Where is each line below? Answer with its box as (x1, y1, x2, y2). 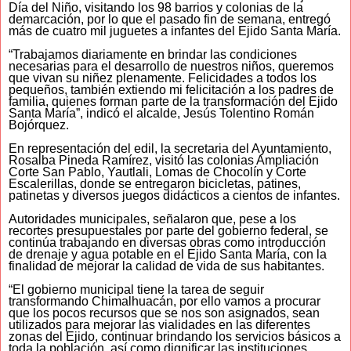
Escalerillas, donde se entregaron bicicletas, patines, (9, 177, 301, 191)
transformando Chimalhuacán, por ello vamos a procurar (9, 295, 320, 309)
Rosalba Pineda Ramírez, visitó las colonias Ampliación (9, 154, 319, 168)
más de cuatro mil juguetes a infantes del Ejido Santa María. (9, 24, 341, 38)
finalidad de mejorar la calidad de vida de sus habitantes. (9, 259, 324, 273)
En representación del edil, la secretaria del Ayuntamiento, (9, 142, 331, 156)
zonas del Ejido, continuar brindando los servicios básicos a (9, 330, 341, 344)
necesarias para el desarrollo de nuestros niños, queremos (9, 60, 334, 74)
